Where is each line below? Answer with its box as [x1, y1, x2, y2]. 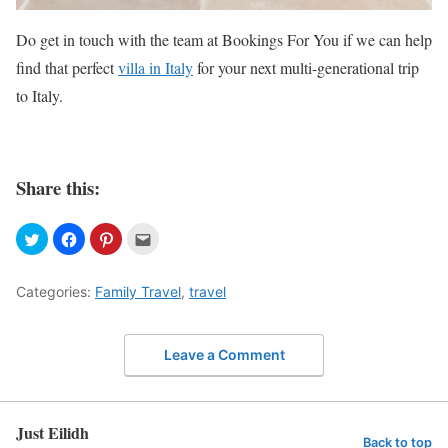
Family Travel [95, 283, 181, 301]
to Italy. [16, 84, 63, 106]
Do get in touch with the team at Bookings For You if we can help [16, 28, 432, 50]
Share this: [16, 174, 100, 202]
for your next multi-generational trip [193, 56, 419, 78]
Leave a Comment [163, 345, 285, 363]
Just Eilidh [16, 420, 89, 444]
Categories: [16, 283, 95, 301]
